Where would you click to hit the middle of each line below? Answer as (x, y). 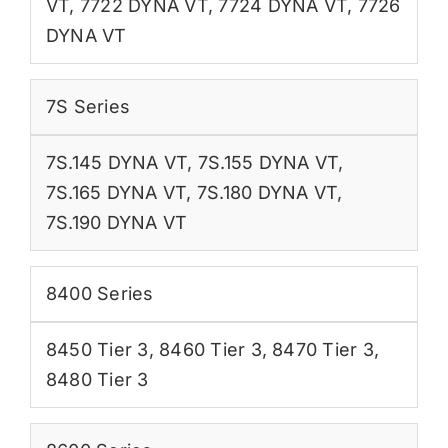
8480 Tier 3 (97, 379)
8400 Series (99, 293)
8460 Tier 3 (210, 349)
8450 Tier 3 (97, 349)
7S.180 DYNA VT (267, 192)
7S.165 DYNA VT (116, 192)
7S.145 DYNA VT (116, 162)
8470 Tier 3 (323, 349)
